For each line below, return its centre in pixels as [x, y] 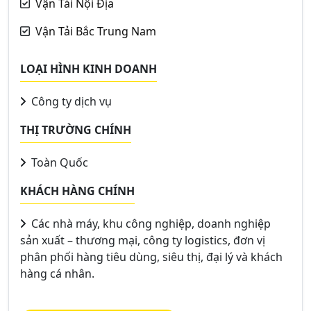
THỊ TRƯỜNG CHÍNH [76, 129]
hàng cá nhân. [57, 273]
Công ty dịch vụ [70, 101]
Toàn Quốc [58, 162]
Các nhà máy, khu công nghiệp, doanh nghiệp [150, 223]
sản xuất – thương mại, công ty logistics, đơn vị [143, 240]
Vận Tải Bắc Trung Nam [96, 31]
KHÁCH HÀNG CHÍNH [77, 191]
